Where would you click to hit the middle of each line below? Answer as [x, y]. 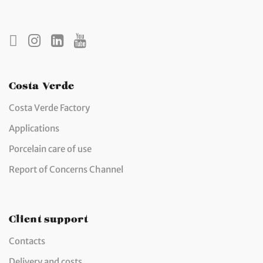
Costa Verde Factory [49, 107]
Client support [49, 217]
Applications [34, 128]
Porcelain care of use [50, 149]
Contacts [27, 241]
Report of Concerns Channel [66, 169]
